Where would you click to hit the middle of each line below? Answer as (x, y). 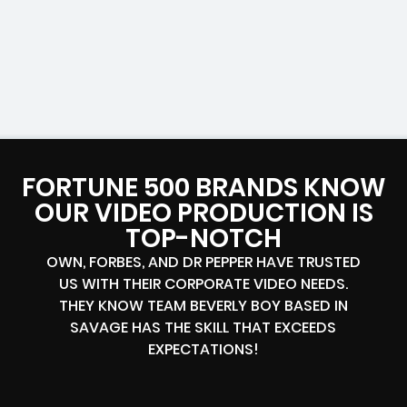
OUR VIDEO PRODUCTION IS (203, 213)
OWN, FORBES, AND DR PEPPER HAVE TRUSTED (203, 263)
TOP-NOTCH (203, 239)
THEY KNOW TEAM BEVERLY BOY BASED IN (203, 306)
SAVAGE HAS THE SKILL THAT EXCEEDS (203, 328)
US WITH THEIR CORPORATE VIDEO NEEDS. (203, 284)
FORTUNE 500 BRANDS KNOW (203, 188)
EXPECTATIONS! (203, 350)
